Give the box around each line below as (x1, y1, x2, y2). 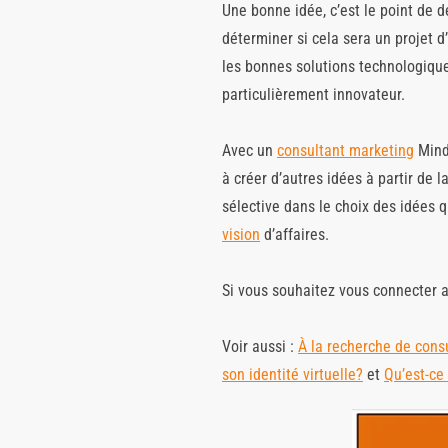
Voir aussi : (222, 337, 298, 357)
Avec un (222, 141, 277, 161)
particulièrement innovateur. (222, 85, 405, 105)
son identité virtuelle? (222, 365, 363, 385)
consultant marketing (277, 141, 414, 161)
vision (222, 225, 260, 245)
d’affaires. (260, 225, 329, 245)
